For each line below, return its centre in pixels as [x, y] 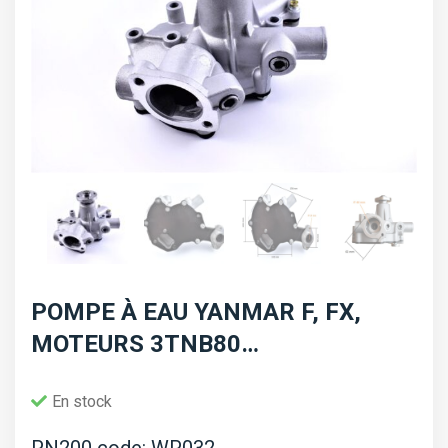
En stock [82, 401]
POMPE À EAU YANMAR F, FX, [196, 311]
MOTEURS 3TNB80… [145, 343]
